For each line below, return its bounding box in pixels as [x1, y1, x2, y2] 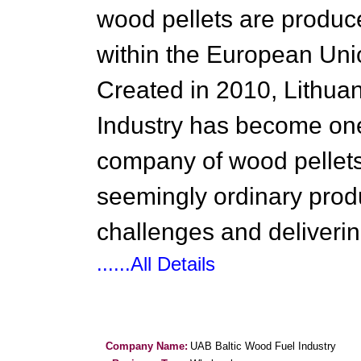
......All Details [97, 253, 215, 275]
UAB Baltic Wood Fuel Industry [190, 340, 336, 352]
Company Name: [106, 340, 188, 352]
